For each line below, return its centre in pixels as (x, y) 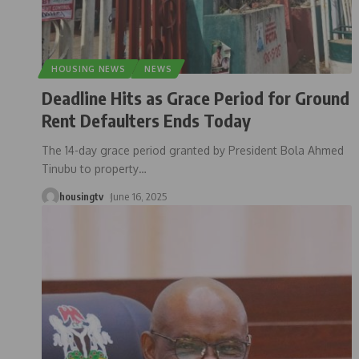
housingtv (81, 196)
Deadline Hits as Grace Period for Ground (196, 97)
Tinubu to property (90, 168)
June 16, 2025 (138, 196)
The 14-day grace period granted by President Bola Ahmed (193, 150)
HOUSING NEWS (89, 69)
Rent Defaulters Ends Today (146, 120)
